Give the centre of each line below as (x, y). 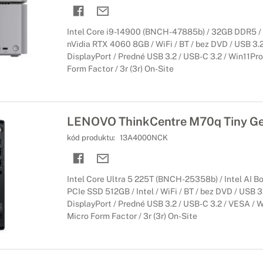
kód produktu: (92, 138)
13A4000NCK (144, 138)
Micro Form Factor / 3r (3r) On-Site (132, 216)
